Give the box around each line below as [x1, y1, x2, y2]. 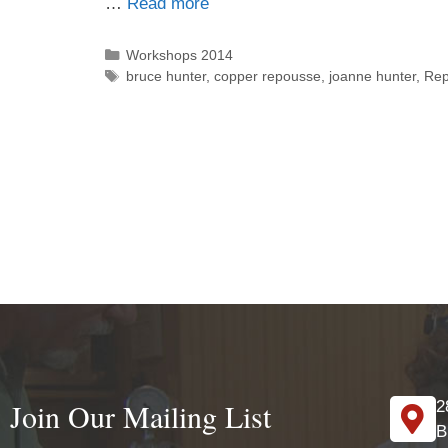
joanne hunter [329, 67, 417, 84]
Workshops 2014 [126, 46, 234, 63]
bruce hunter [126, 67, 207, 84]
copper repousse [214, 67, 322, 84]
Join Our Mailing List [10, 396, 271, 436]
